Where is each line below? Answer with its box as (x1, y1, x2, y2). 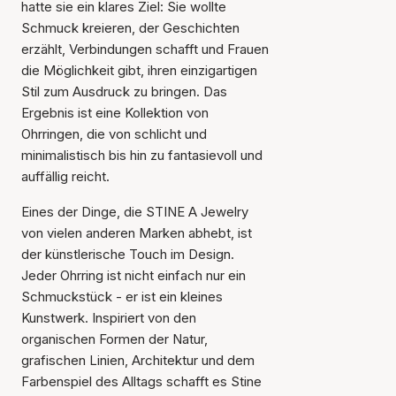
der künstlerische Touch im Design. (21, 246, 234, 263)
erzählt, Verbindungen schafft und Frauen (21, 41, 269, 57)
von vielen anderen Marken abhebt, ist (21, 225, 252, 241)
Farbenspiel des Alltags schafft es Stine (21, 373, 262, 390)
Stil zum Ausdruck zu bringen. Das (21, 83, 227, 100)
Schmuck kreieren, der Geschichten (21, 19, 240, 36)
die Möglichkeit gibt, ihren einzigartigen (21, 62, 257, 79)
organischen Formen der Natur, (21, 331, 208, 347)
